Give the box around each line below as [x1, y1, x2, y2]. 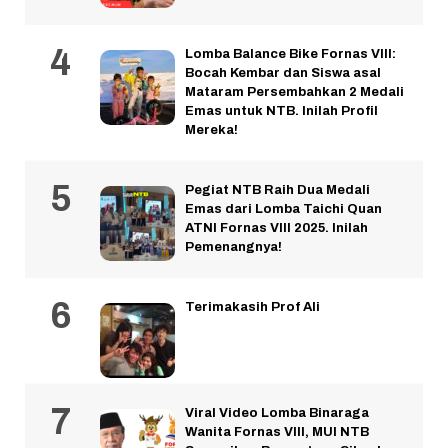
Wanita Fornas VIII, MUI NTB [185, 425, 369, 440]
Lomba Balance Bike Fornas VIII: [185, 47, 396, 62]
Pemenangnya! [185, 240, 282, 255]
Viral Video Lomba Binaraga [185, 406, 369, 421]
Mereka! [185, 123, 238, 138]
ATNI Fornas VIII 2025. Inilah [185, 221, 368, 236]
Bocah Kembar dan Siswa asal [185, 66, 381, 81]
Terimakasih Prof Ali [185, 300, 320, 315]
